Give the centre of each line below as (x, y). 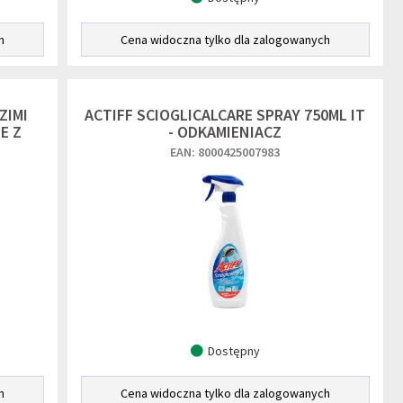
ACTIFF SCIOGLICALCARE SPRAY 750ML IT (225, 115)
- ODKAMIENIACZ (225, 132)
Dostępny (233, 351)
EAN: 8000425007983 (225, 152)
